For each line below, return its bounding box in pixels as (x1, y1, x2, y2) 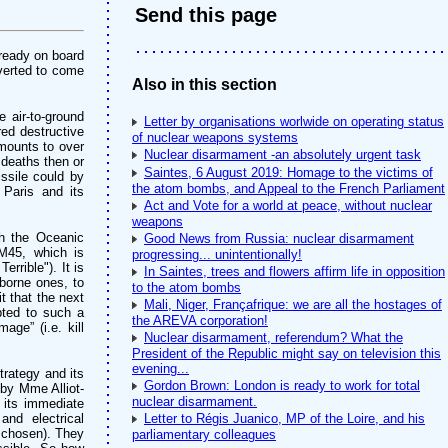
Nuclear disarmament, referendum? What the (144, 330, 403, 345)
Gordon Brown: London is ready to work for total (144, 378, 420, 393)
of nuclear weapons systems (132, 130, 298, 145)
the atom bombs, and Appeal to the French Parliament (132, 181, 445, 196)
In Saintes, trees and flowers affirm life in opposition (144, 264, 445, 279)
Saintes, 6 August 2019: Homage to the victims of (144, 165, 433, 180)
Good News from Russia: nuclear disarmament (144, 231, 414, 246)
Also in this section (132, 76, 277, 93)
